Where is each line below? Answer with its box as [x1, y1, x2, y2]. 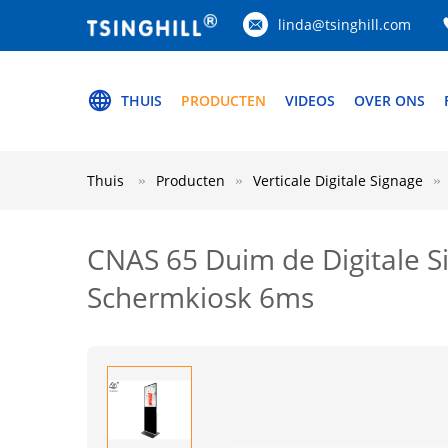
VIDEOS [285, 91, 335, 110]
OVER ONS [354, 91, 425, 110]
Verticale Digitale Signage [253, 171, 423, 190]
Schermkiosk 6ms [87, 278, 314, 316]
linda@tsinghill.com [278, 15, 411, 34]
